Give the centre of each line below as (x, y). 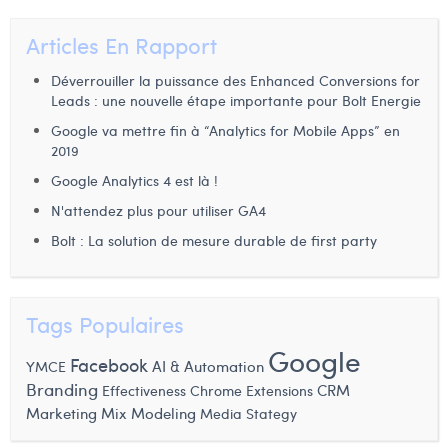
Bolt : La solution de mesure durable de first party (214, 240)
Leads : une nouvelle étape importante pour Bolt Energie (236, 100)
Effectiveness (144, 390)
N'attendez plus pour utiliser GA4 (158, 210)
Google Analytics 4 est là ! (134, 180)
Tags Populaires (105, 324)
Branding (62, 389)
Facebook (109, 365)
